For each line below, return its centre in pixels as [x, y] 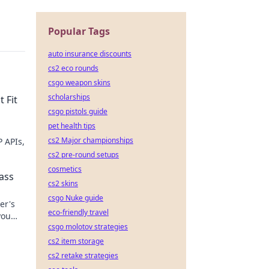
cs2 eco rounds [73, 68]
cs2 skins [63, 183]
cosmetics [65, 169]
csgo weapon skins [79, 83]
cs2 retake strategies [83, 255]
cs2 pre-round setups [83, 155]
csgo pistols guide [78, 111]
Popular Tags [79, 31]
